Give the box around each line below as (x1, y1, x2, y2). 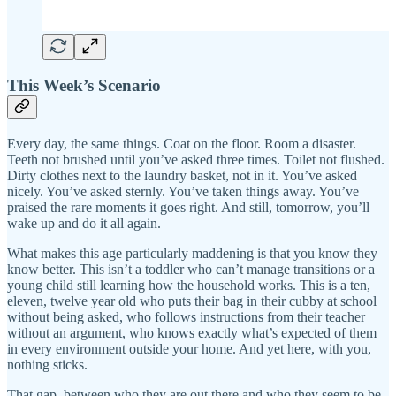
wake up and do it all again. (7, 215, 161, 231)
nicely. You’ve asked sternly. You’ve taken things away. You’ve (7, 183, 359, 199)
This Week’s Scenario (7, 76, 161, 95)
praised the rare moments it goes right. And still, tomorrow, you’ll (7, 199, 369, 215)
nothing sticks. (7, 356, 88, 372)
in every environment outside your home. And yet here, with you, (7, 340, 371, 356)
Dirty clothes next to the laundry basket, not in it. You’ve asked (7, 167, 357, 183)
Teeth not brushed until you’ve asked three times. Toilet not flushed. (7, 151, 385, 167)
